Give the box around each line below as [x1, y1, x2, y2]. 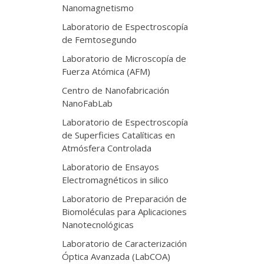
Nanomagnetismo [61, 2, 134, 14]
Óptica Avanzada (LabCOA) [61, 250, 170, 262]
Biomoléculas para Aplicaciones [61, 206, 187, 217]
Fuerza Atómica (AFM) [61, 65, 150, 77]
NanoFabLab [61, 97, 113, 109]
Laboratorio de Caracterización [61, 237, 187, 249]
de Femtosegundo [61, 34, 137, 45]
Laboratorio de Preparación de [61, 193, 187, 204]
